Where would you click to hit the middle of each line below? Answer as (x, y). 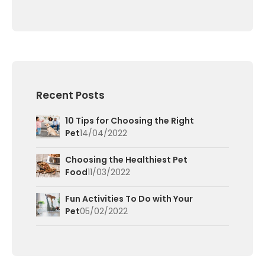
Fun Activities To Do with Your (129, 198)
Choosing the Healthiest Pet (126, 159)
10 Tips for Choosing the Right (130, 120)
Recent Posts (70, 95)
